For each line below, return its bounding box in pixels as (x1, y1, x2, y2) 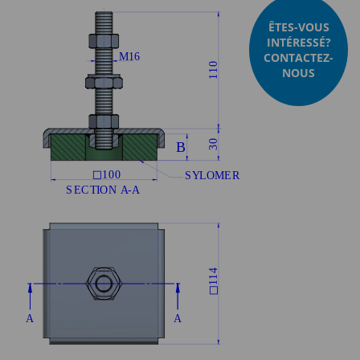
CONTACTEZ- (264, 50, 333, 66)
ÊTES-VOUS (268, 19, 329, 35)
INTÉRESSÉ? (266, 35, 331, 51)
